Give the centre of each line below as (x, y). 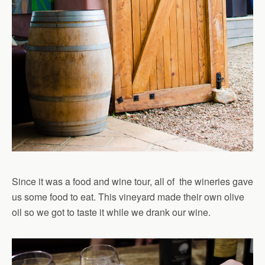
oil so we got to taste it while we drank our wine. (111, 212)
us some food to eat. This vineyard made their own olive (128, 196)
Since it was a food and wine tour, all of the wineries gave (132, 181)
